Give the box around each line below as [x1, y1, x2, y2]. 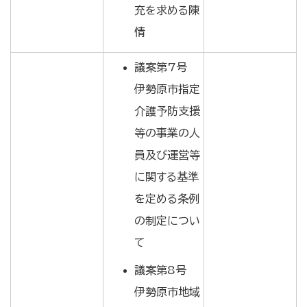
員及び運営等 [134, 149, 200, 160]
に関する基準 [134, 171, 199, 182]
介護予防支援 [134, 106, 200, 116]
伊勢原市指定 [134, 84, 200, 95]
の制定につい [134, 215, 200, 226]
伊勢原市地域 [134, 286, 200, 297]
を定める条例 [134, 193, 199, 204]
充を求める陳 [134, 5, 199, 16]
